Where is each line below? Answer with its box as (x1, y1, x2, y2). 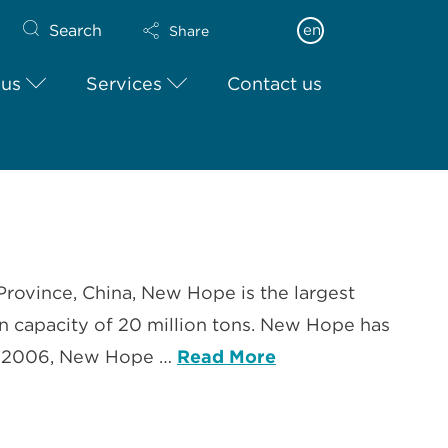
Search (49, 20, 103, 40)
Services (86, 73, 163, 95)
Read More (177, 346, 276, 367)
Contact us (227, 73, 323, 95)
